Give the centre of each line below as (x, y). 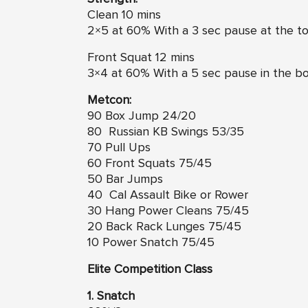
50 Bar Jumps (125, 180)
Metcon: (109, 101)
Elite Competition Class (150, 270)
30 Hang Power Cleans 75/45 (168, 211)
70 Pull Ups (119, 148)
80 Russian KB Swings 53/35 (166, 132)
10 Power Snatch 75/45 (151, 243)
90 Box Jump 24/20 (142, 117)
